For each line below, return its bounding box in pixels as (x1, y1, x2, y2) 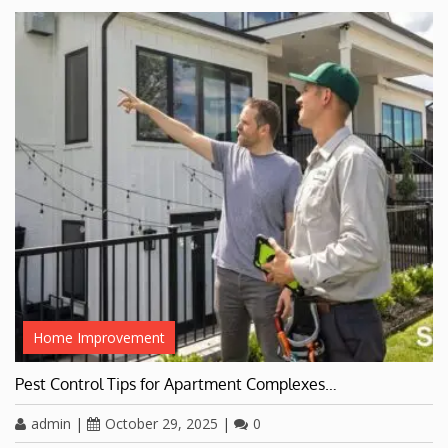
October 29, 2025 (105, 413, 218, 433)
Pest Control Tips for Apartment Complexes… (15, 373, 337, 394)
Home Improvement (33, 327, 165, 347)
